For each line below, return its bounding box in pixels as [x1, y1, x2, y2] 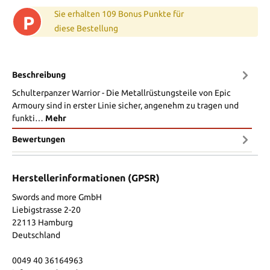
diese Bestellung [54, 23, 118, 33]
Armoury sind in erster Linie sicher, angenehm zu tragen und [12, 100, 239, 110]
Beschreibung [12, 70, 66, 80]
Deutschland [12, 230, 60, 240]
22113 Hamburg [12, 217, 73, 227]
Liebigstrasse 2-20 [12, 204, 81, 215]
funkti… [12, 113, 45, 123]
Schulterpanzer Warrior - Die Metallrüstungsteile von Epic [12, 87, 231, 98]
